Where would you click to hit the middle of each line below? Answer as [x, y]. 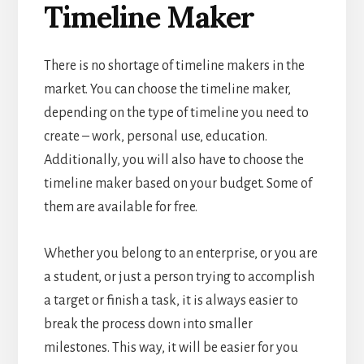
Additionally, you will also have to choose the [173, 160]
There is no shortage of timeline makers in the [174, 65]
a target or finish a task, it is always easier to [171, 300]
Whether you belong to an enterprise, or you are [180, 253]
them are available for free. [120, 207]
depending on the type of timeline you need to [176, 113]
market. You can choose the [122, 89]
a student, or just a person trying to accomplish [179, 277]
